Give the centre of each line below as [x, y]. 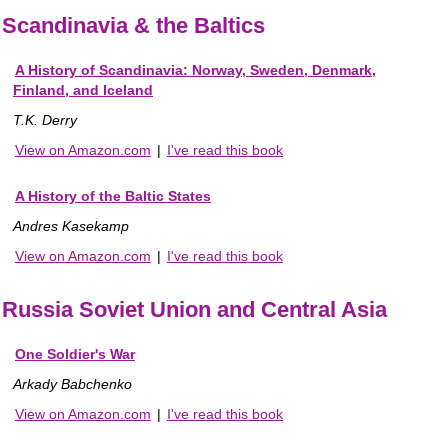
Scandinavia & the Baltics [133, 26]
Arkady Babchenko [72, 384]
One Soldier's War [75, 354]
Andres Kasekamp [71, 226]
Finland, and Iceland [83, 90]
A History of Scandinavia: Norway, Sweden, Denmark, [195, 70]
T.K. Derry [45, 120]
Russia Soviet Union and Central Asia [194, 310]
